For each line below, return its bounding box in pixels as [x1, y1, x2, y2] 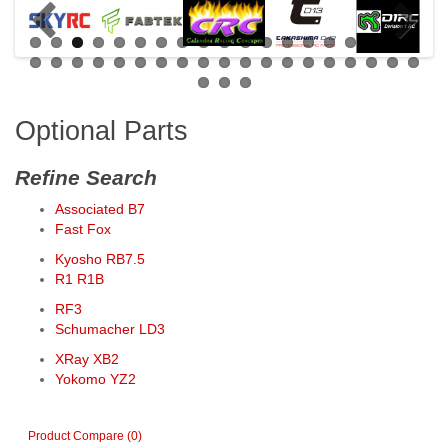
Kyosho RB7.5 [55, 251, 145, 268]
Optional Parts [15, 116, 188, 147]
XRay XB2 [55, 351, 119, 368]
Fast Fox [55, 221, 111, 238]
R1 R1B [55, 271, 104, 288]
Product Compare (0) [28, 428, 142, 443]
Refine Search [15, 166, 157, 190]
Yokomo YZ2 [55, 371, 136, 388]
